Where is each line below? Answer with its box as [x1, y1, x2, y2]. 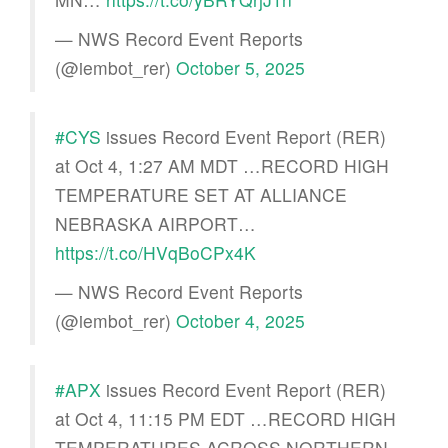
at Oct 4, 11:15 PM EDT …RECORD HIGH [55, 405, 396, 431]
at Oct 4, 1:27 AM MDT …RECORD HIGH [55, 152, 389, 178]
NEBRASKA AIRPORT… [55, 210, 256, 236]
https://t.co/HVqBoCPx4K [55, 239, 256, 265]
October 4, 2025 [176, 307, 305, 333]
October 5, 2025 [176, 54, 305, 80]
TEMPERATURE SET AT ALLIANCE [55, 181, 347, 207]
